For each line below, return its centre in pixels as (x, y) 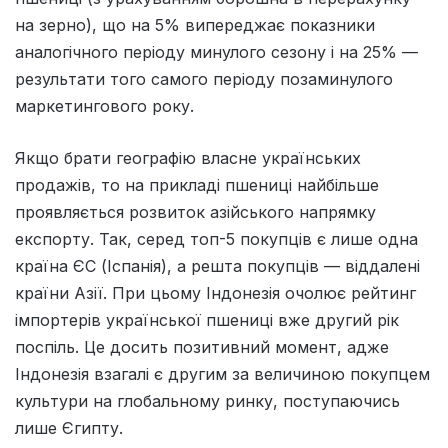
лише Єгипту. (69, 427)
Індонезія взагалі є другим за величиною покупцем (222, 373)
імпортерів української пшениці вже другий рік (207, 319)
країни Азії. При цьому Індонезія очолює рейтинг (215, 292)
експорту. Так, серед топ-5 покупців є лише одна (216, 238)
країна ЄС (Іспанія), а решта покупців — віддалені (217, 265)
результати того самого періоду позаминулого (204, 78)
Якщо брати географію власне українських (188, 157)
